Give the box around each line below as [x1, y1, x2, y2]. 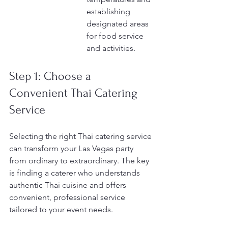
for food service [87, 31, 146, 41]
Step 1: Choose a [9, 69, 94, 83]
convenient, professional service [9, 192, 127, 202]
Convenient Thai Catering [9, 86, 140, 100]
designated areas [87, 19, 151, 28]
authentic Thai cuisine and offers [9, 180, 128, 190]
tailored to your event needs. [9, 205, 113, 214]
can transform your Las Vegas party [9, 144, 135, 153]
